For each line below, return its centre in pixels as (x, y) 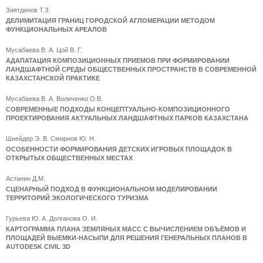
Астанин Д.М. (26, 178)
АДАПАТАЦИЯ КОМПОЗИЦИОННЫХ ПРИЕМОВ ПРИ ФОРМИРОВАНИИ (118, 60)
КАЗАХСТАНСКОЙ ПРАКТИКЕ (53, 78)
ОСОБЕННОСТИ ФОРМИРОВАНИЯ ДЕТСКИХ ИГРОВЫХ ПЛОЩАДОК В (119, 149)
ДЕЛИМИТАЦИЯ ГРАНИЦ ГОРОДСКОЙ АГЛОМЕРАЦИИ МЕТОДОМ (110, 21)
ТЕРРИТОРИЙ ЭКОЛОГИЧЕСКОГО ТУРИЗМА (77, 198)
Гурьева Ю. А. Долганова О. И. (52, 218)
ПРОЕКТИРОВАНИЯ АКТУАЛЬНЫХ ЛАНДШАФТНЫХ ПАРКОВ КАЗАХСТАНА (127, 118)
